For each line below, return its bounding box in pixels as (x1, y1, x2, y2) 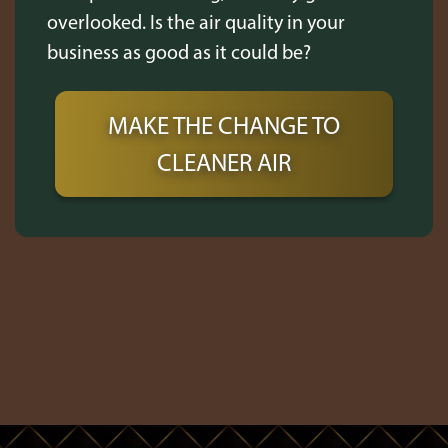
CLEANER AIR (157, 147, 291, 177)
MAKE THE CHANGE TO (108, 110, 340, 140)
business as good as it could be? (47, 40, 311, 64)
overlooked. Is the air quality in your (47, 10, 345, 34)
